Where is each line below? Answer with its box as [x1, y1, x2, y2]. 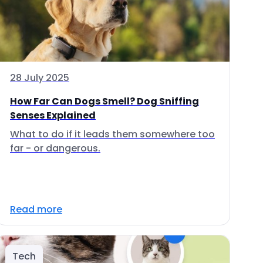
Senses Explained [10, 109, 96, 122]
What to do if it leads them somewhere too [10, 127, 215, 141]
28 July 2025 [10, 71, 69, 85]
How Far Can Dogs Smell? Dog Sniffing [10, 95, 199, 108]
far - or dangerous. [10, 141, 100, 155]
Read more [10, 203, 62, 216]
